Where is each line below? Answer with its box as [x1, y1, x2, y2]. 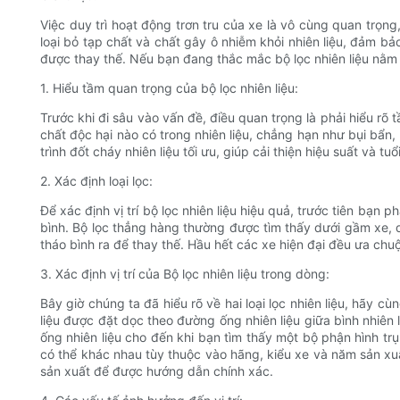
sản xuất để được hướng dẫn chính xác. [40, 363, 273, 379]
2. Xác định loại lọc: [40, 173, 153, 189]
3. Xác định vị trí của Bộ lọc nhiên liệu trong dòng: [40, 266, 329, 282]
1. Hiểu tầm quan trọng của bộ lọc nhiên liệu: [40, 80, 298, 96]
